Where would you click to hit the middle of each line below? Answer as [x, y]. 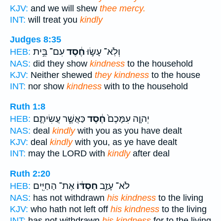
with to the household [145, 87]
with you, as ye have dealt [125, 142]
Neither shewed [61, 75]
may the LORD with [67, 154]
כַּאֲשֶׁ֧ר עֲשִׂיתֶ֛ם [59, 119]
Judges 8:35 [36, 40]
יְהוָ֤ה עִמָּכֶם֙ [128, 119]
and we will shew [64, 8]
